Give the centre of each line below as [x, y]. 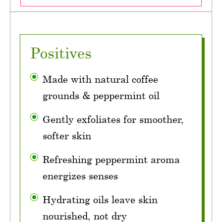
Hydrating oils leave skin [100, 200]
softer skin [67, 136]
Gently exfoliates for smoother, [113, 119]
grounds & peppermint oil [101, 96]
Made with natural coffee [100, 79]
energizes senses [80, 176]
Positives [61, 53]
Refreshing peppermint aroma [111, 160]
